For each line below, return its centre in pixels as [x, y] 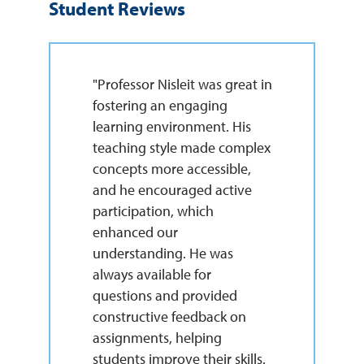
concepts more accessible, [171, 168]
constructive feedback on [169, 316]
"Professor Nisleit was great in [182, 84]
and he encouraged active [172, 189]
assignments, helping [157, 337]
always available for [152, 274]
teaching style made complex [181, 147]
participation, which [153, 210]
